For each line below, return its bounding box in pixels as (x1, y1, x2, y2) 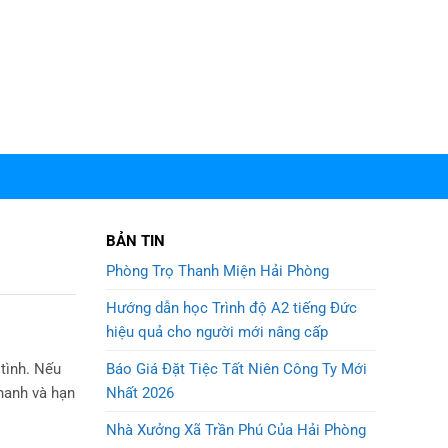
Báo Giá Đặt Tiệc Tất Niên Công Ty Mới (106, 360, 367, 378)
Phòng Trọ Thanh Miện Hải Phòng (106, 262, 329, 280)
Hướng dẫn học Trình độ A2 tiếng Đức (106, 299, 357, 317)
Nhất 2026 (106, 384, 174, 402)
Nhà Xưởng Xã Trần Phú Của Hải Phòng (106, 421, 366, 439)
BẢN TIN (106, 232, 165, 250)
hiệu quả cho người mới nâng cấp (106, 323, 328, 341)
